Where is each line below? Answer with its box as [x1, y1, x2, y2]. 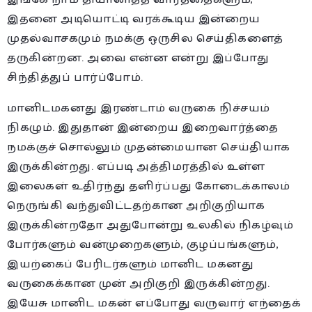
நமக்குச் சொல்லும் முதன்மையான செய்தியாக [7, 137, 290, 157]
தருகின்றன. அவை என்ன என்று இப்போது [7, 48, 270, 68]
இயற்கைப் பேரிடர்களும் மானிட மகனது [7, 254, 253, 274]
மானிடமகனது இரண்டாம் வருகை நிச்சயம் [7, 98, 270, 118]
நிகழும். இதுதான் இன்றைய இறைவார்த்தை [7, 118, 278, 137]
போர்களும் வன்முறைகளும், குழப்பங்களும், [7, 235, 279, 254]
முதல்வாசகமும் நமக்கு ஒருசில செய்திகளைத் [7, 29, 283, 48]
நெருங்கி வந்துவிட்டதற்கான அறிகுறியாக [7, 196, 265, 215]
